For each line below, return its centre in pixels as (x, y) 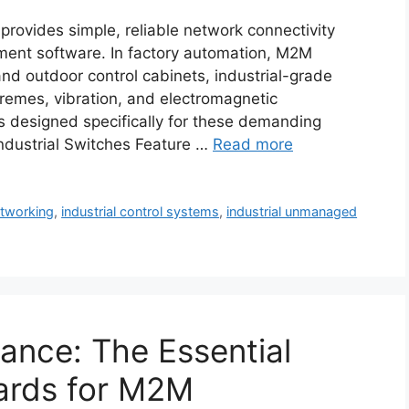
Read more (253, 145)
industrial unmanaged (292, 212)
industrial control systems (141, 212)
